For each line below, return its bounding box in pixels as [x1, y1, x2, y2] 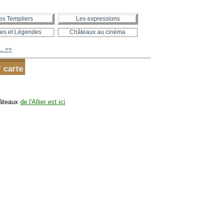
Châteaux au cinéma [70, 29, 125, 36]
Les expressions [75, 15, 120, 22]
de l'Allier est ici [20, 98, 66, 106]
